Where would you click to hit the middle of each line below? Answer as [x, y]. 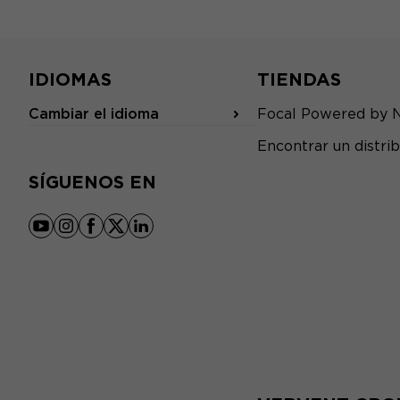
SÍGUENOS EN [92, 182]
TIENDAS [299, 79]
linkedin [168, 235]
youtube [69, 235]
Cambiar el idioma [94, 114]
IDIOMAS [70, 79]
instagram [100, 235]
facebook [124, 235]
